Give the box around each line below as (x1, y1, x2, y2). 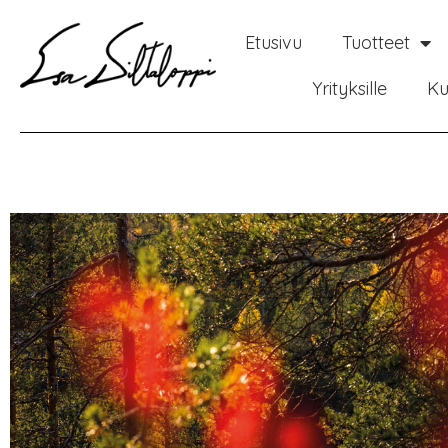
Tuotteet (342, 31, 411, 54)
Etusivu (245, 31, 303, 54)
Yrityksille (312, 77, 388, 100)
